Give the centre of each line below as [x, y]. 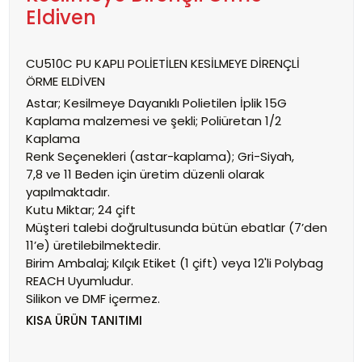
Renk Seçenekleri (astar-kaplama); [130, 156]
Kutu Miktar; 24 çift [80, 210]
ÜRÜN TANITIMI [98, 320]
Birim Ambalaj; [67, 263]
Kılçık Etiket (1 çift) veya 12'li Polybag [216, 263]
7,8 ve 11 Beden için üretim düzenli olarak [145, 174]
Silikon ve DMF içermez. [93, 299]
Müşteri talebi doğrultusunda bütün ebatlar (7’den [176, 227]
